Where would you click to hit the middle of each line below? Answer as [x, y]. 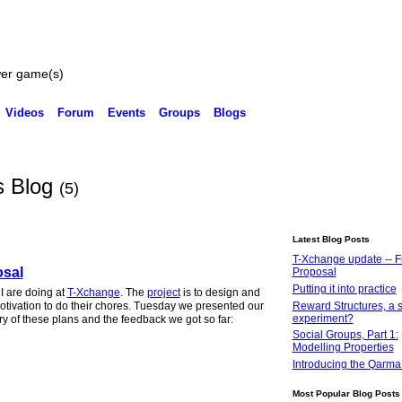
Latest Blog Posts [331, 239]
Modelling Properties [343, 348]
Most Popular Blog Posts [346, 393]
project [163, 293]
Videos [24, 113]
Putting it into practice [344, 288]
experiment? [323, 318]
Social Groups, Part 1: [345, 335]
